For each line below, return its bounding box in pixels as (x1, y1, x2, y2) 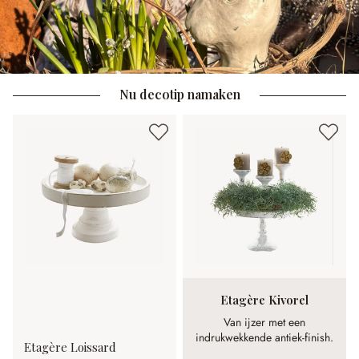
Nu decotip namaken (119, 86, 240, 103)
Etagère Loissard (24, 339, 116, 355)
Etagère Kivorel (220, 292, 309, 308)
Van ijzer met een (224, 314, 305, 330)
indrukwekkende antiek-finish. (196, 329, 333, 345)
